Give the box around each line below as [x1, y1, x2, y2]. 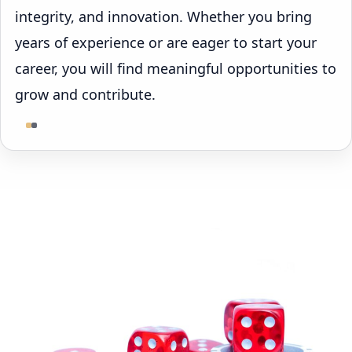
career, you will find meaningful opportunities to [15, 59, 336, 79]
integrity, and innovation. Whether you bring [15, 7, 312, 27]
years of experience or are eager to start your [15, 33, 317, 53]
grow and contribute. [15, 85, 156, 104]
